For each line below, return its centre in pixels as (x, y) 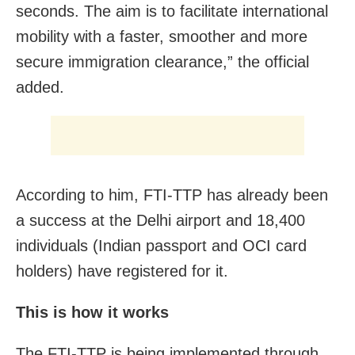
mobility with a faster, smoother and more (162, 37)
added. (40, 88)
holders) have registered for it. (122, 271)
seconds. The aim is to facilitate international (172, 11)
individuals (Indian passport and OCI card (161, 246)
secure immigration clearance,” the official (162, 62)
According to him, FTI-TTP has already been (172, 195)
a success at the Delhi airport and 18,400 (160, 221)
